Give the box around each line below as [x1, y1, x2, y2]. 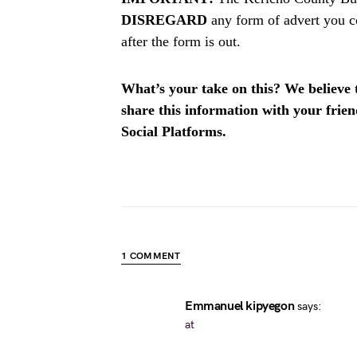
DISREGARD [121, 12, 207, 28]
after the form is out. [121, 33, 241, 49]
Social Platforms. [121, 124, 226, 139]
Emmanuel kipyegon [185, 299, 295, 314]
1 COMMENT [121, 250, 181, 262]
